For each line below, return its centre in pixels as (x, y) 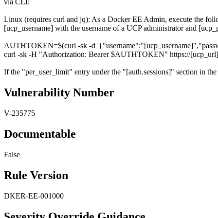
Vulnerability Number (59, 93)
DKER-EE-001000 (34, 196)
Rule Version (36, 175)
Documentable (40, 134)
